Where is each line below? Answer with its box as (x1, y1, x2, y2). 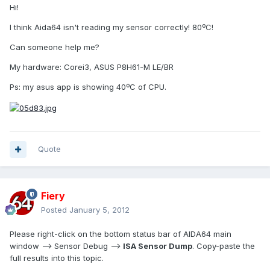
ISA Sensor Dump (123, 241, 192, 251)
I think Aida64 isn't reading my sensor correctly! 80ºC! (10, 22, 213, 33)
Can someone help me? (10, 42, 99, 52)
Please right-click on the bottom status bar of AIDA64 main (10, 229, 231, 239)
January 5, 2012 (69, 205, 130, 215)
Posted (41, 205, 69, 215)
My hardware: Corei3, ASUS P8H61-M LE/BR (10, 62, 174, 72)
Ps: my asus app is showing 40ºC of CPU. (10, 82, 166, 92)
